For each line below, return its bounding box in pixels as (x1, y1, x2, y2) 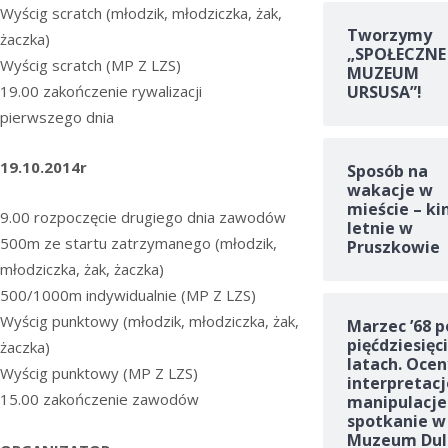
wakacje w (346, 179, 433, 202)
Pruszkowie (346, 236, 440, 259)
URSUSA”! (346, 81, 422, 104)
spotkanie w (346, 410, 446, 433)
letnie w (346, 217, 413, 240)
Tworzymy (346, 24, 432, 47)
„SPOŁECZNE (346, 43, 446, 66)
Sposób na (346, 160, 428, 183)
